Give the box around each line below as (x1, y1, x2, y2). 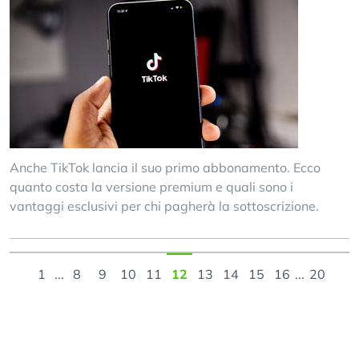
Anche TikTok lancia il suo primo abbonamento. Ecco (10, 159, 321, 175)
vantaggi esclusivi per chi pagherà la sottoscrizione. (10, 198, 319, 214)
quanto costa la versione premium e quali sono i (10, 179, 293, 195)
